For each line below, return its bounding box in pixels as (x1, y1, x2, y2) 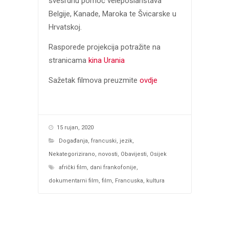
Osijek (149, 150, 167, 157)
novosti (98, 150, 118, 157)
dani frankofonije (89, 164, 136, 171)
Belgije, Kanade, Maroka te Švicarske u (48, 9, 176, 19)
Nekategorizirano (48, 150, 95, 157)
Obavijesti (120, 150, 147, 157)
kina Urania (88, 56, 125, 65)
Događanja (58, 137, 88, 144)
